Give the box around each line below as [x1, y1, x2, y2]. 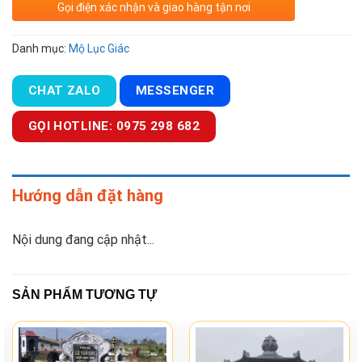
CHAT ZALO [27, 83, 101, 99]
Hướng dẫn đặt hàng [12, 186, 163, 206]
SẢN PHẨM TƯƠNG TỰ [12, 288, 157, 302]
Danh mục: [12, 41, 69, 55]
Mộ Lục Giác [69, 41, 129, 55]
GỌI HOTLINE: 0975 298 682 [27, 119, 200, 134]
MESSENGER [136, 83, 215, 99]
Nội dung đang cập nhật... [12, 232, 154, 248]
